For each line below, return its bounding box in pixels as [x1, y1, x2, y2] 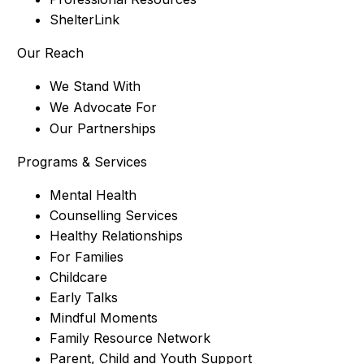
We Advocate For [49, 98, 157, 115]
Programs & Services [16, 153, 147, 170]
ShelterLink [49, 11, 119, 28]
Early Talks [49, 288, 118, 305]
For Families [49, 248, 123, 265]
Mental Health [49, 186, 136, 203]
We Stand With [49, 77, 141, 94]
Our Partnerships [49, 119, 156, 136]
